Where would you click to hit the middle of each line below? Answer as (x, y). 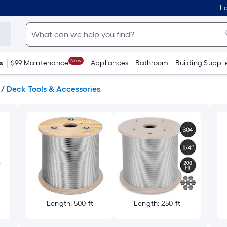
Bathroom (152, 63)
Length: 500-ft (70, 203)
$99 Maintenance (40, 63)
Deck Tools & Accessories (53, 89)
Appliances (109, 63)
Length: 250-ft (157, 203)
